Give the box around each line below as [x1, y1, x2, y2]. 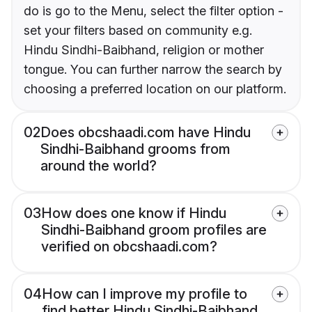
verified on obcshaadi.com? [41, 238, 217, 256]
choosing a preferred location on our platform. [24, 81, 286, 97]
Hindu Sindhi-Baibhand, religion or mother [24, 42, 264, 58]
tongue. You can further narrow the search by [24, 62, 282, 77]
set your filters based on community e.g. [24, 23, 252, 38]
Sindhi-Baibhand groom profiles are [41, 221, 267, 239]
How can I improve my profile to [42, 286, 247, 303]
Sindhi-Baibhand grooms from [40, 141, 231, 158]
